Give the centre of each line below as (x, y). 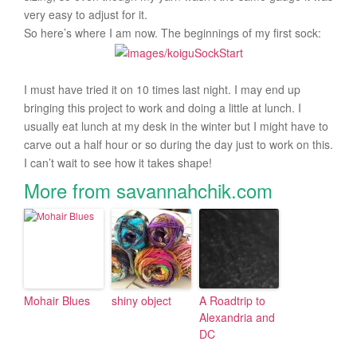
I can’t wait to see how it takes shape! (118, 162)
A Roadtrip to (232, 300)
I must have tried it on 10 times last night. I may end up (162, 89)
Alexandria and (237, 317)
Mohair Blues (57, 300)
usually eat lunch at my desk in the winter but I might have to (176, 126)
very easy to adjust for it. (86, 14)
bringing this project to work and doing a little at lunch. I (163, 107)
